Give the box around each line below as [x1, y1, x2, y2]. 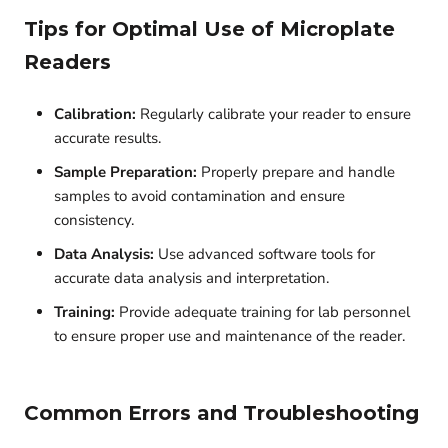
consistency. [54, 209, 134, 230]
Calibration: [54, 103, 136, 124]
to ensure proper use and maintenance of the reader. [54, 325, 405, 346]
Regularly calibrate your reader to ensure [136, 103, 411, 124]
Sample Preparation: [54, 161, 197, 182]
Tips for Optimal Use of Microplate [24, 16, 395, 41]
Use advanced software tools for [154, 243, 375, 264]
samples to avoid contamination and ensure [54, 185, 345, 206]
